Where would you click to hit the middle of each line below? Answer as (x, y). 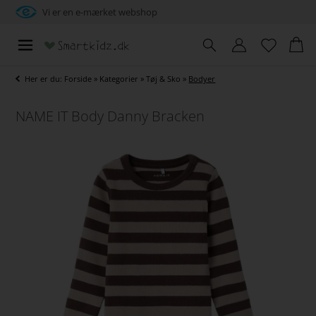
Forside (78, 79)
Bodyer (202, 79)
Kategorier (119, 79)
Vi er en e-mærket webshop (100, 12)
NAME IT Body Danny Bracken (110, 116)
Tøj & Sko (164, 79)
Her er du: (45, 79)
